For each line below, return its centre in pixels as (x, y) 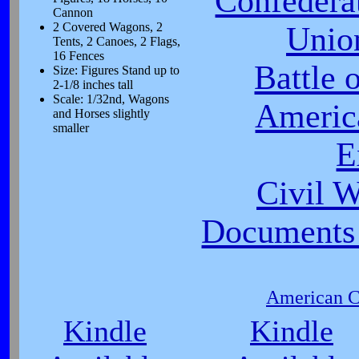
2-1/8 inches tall (93, 85)
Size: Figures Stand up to (116, 70)
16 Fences (79, 56)
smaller (71, 128)
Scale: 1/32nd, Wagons (111, 99)
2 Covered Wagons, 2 (108, 27)
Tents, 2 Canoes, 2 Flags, (117, 41)
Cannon (73, 12)
